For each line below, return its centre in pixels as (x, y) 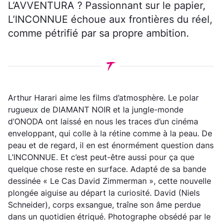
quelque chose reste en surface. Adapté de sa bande (107, 169)
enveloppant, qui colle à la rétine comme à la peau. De (110, 133)
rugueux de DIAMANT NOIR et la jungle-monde (96, 109)
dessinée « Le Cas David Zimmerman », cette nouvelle (110, 181)
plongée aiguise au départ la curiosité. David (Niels (104, 193)
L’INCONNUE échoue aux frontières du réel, (110, 19)
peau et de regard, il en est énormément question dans (111, 145)
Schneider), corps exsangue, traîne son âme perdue (104, 204)
